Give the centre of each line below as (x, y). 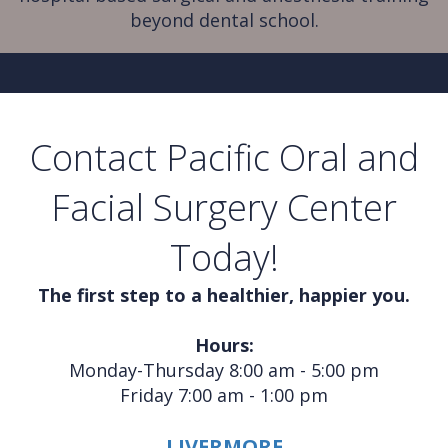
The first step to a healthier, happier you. (224, 295)
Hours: (224, 345)
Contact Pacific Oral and (224, 157)
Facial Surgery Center (224, 207)
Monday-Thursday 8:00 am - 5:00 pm (224, 370)
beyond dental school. (224, 20)
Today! (224, 257)
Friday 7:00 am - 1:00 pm (224, 395)
